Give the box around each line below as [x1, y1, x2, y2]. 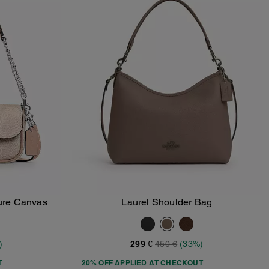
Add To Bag [146, 204, 201, 213]
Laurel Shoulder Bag [121, 196, 213, 208]
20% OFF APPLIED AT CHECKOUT [81, 258, 203, 268]
